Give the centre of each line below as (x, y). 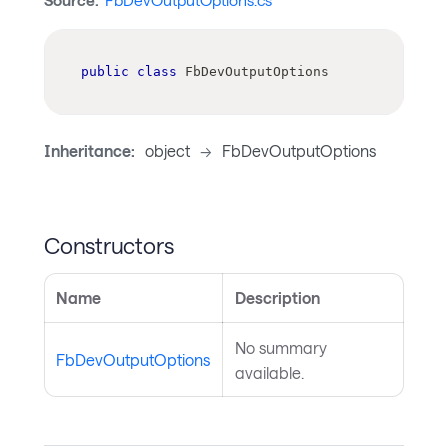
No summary (281, 348)
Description (277, 298)
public (105, 72)
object (167, 151)
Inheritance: (89, 151)
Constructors (109, 244)
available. (269, 373)
